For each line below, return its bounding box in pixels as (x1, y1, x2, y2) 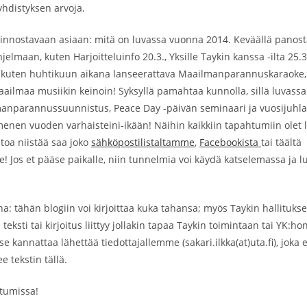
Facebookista (199, 136, 261, 149)
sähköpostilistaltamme (91, 136, 195, 149)
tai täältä (261, 136, 302, 149)
